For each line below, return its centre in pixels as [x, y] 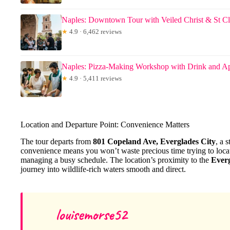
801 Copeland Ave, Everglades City [154, 141]
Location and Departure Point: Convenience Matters [105, 124]
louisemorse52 [91, 214]
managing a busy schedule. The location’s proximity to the [116, 160]
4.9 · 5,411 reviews [95, 78]
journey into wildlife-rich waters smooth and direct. [103, 169]
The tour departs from [57, 141]
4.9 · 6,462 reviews [95, 31]
